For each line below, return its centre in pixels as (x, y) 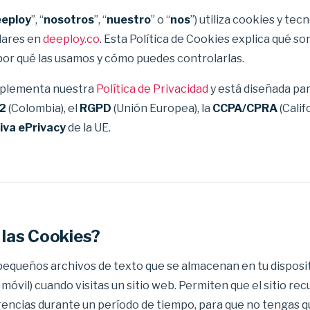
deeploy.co (71, 39)
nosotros (69, 20)
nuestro (129, 20)
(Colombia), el (43, 108)
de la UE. (88, 128)
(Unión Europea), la (162, 108)
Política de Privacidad (152, 89)
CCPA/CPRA (245, 108)
